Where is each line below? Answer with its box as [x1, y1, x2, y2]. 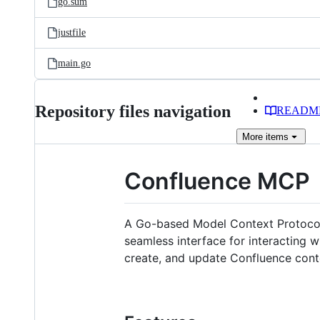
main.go [58, 58, 91, 69]
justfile [58, 27, 86, 38]
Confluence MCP [124, 167, 310, 195]
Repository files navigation [35, 102, 231, 121]
